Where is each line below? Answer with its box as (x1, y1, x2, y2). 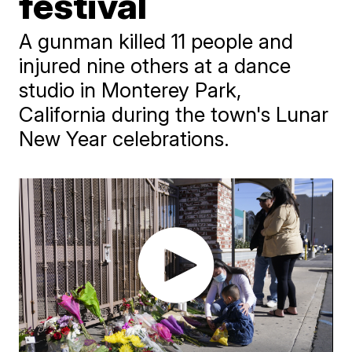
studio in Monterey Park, (19, 78, 242, 102)
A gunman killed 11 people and (19, 29, 294, 53)
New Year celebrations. (19, 126, 230, 151)
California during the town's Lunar (19, 102, 329, 126)
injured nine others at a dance (19, 53, 291, 78)
